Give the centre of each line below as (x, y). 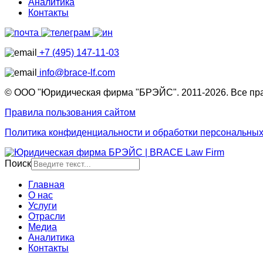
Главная (46, 185)
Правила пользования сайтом (70, 113)
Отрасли (47, 217)
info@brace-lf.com (76, 73)
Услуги (43, 206)
